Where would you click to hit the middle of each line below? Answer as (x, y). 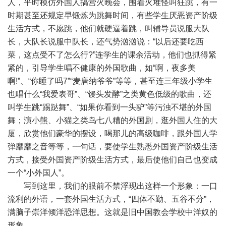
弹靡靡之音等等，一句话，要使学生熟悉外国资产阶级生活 (112, 147)
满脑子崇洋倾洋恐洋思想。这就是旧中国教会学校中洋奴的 (112, 212)
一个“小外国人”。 (38, 173)
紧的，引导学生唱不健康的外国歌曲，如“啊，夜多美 (102, 68)
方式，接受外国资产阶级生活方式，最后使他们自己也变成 (112, 160)
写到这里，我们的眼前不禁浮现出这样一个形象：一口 (112, 186)
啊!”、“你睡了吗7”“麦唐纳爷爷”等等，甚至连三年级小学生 (110, 81)
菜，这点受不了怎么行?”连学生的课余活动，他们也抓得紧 (112, 55)
